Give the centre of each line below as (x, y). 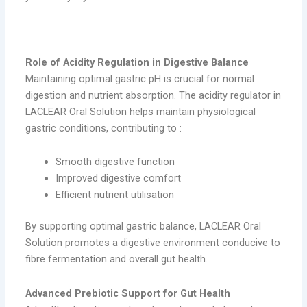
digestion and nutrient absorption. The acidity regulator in (153, 95)
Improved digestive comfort (118, 179)
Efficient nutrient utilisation (114, 195)
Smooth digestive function (115, 162)
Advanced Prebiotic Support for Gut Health (128, 293)
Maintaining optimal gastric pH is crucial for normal (140, 78)
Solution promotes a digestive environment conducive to (153, 243)
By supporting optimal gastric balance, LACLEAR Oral (144, 226)
